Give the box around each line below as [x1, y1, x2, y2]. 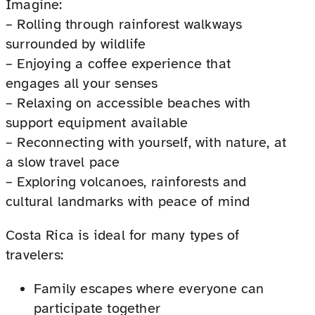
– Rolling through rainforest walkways [6, 15, 243, 34]
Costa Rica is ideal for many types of [6, 226, 240, 245]
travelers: [6, 246, 63, 264]
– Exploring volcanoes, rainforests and [6, 173, 247, 191]
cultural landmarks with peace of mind [6, 193, 250, 211]
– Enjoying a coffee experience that [6, 55, 231, 73]
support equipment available [6, 114, 188, 132]
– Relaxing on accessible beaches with [6, 94, 251, 112]
